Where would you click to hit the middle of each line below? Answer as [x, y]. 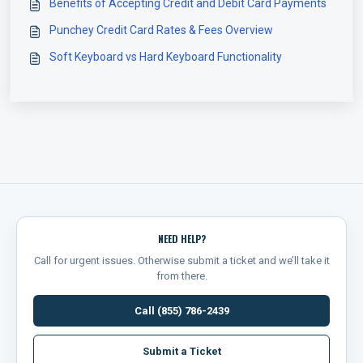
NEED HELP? [181, 239]
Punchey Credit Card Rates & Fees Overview [161, 30]
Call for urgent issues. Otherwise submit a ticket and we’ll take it [181, 261]
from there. [181, 276]
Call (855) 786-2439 [181, 311]
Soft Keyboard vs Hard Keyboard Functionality [166, 57]
